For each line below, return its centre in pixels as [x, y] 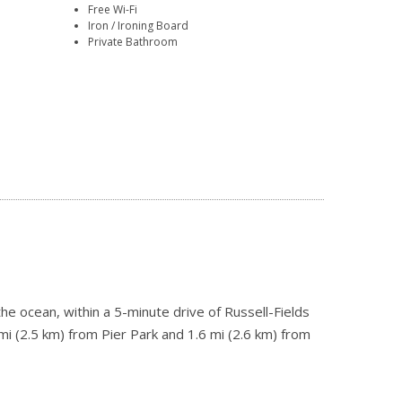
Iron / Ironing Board [139, 26]
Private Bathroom [133, 42]
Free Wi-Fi [113, 10]
